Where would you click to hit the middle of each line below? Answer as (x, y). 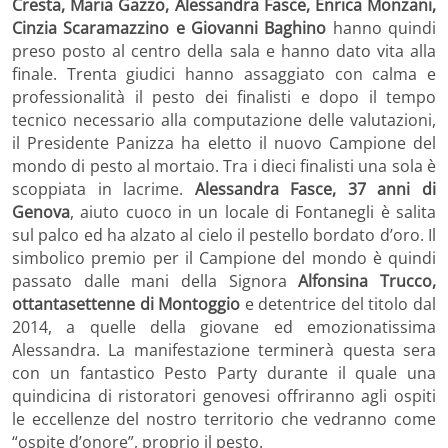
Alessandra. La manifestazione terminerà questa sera (224, 349)
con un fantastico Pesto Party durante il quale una (224, 372)
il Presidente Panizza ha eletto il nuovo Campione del (224, 142)
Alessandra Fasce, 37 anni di (315, 188)
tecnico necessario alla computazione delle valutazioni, (224, 119)
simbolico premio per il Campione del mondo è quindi (224, 257)
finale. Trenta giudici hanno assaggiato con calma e (224, 73)
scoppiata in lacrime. (103, 188)
